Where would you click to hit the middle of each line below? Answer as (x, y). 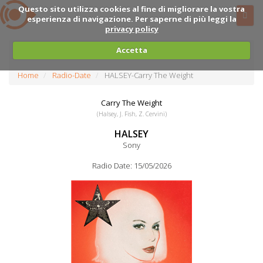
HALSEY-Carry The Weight (149, 75)
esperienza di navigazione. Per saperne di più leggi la (131, 18)
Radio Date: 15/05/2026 (131, 166)
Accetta (131, 50)
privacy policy (131, 28)
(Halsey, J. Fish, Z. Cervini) (131, 114)
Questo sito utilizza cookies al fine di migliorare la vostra (131, 9)
